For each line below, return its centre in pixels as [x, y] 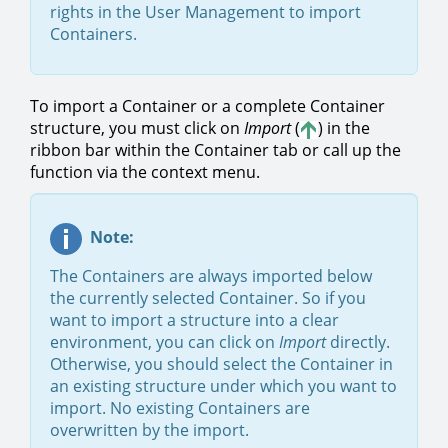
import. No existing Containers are [180, 408]
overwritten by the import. [149, 430]
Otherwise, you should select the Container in [221, 364]
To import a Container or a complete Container [207, 106]
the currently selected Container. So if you [208, 298]
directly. [360, 342]
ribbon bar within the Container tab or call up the [215, 150]
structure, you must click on [137, 128]
